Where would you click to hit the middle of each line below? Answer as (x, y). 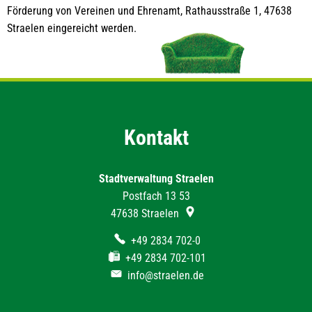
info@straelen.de (166, 275)
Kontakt (156, 137)
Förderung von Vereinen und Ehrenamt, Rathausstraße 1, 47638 (149, 10)
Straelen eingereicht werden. (72, 28)
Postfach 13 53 (156, 196)
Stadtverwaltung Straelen (156, 178)
